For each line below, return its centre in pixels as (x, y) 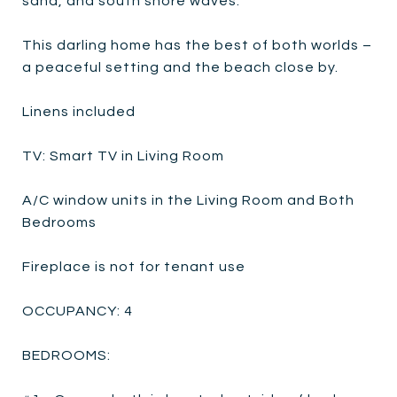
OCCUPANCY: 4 (78, 311)
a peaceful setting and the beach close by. (180, 67)
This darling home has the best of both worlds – (197, 45)
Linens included (79, 111)
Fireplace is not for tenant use (134, 266)
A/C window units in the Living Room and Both (188, 200)
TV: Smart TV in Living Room (123, 156)
